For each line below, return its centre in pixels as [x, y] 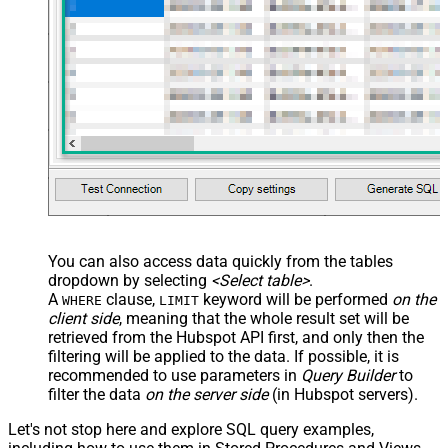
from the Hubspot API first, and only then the [266, 338]
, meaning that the [184, 319]
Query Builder [348, 376]
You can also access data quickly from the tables [220, 262]
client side [83, 319]
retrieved [78, 338]
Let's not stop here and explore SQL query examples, [191, 430]
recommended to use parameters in [174, 376]
